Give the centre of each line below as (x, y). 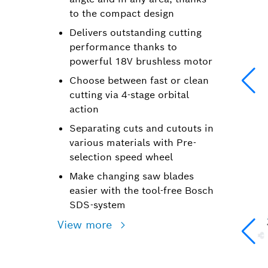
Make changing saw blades (132, 176)
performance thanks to (123, 47)
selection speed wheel (121, 157)
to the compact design (122, 13)
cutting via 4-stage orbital (129, 95)
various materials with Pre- (133, 143)
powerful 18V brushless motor (141, 61)
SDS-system (98, 205)
